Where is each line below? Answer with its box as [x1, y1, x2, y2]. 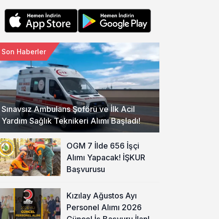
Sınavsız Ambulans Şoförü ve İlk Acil [1, 104, 135, 114]
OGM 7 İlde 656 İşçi [66, 140, 139, 151]
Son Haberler [1, 47, 46, 56]
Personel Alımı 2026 [66, 202, 142, 212]
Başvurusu [66, 164, 105, 174]
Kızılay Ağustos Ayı [66, 190, 137, 200]
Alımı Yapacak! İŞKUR [66, 152, 145, 162]
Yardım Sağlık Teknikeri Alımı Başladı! [1, 116, 141, 126]
